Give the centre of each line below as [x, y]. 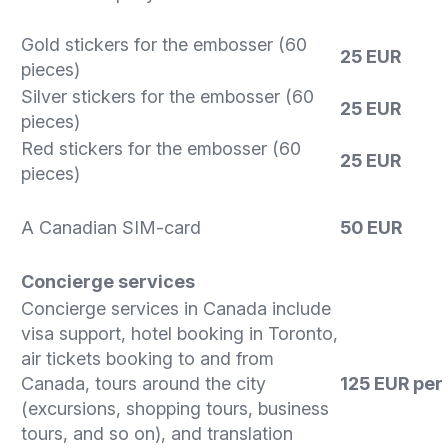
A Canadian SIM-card [111, 227]
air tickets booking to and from [147, 358]
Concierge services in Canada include [176, 308]
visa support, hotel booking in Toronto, [179, 333]
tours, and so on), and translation [157, 433]
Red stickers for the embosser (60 [161, 148]
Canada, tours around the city [143, 383]
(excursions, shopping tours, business [175, 408]
